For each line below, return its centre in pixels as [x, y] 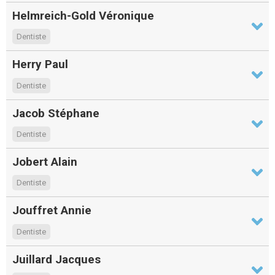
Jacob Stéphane [56, 113]
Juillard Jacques [56, 259]
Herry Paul [40, 64]
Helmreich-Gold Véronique [83, 15]
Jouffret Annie [52, 211]
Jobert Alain [45, 161]
